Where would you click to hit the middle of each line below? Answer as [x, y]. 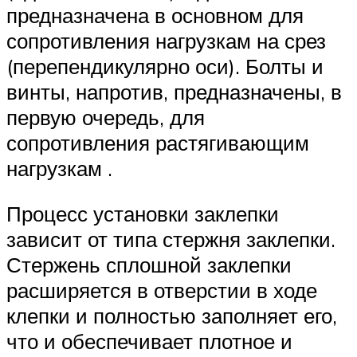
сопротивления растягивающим [158, 142]
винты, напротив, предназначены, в [174, 91]
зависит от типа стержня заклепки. [171, 239]
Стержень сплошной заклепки [149, 265]
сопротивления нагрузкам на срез [166, 40]
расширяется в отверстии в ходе [162, 290]
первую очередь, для [106, 117]
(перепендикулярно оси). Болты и [165, 66]
